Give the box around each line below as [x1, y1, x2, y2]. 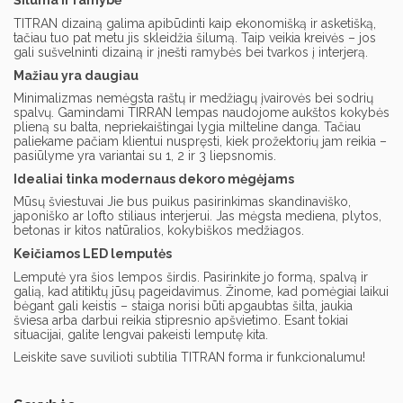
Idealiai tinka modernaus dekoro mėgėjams [13, 171, 294, 186]
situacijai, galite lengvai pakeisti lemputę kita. [13, 327, 268, 342]
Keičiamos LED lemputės [13, 246, 172, 261]
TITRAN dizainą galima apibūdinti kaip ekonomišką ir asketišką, [13, 15, 376, 31]
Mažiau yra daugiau [13, 67, 139, 83]
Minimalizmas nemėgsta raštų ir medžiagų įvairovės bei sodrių [13, 91, 373, 106]
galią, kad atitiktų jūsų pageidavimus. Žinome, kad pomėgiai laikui [13, 283, 389, 299]
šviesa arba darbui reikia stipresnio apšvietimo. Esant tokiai [13, 312, 348, 327]
